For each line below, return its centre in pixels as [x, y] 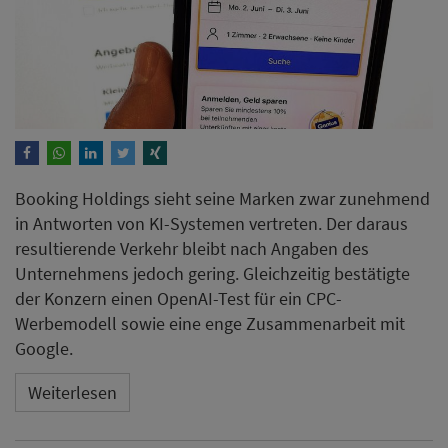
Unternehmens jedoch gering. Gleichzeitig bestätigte [212, 273]
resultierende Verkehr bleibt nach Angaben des [192, 248]
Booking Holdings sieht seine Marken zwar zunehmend [222, 198]
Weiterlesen [72, 393]
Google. [44, 348]
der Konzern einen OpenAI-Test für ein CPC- [178, 298]
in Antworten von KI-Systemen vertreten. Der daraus [211, 223]
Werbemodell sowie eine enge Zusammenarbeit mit [210, 323]
